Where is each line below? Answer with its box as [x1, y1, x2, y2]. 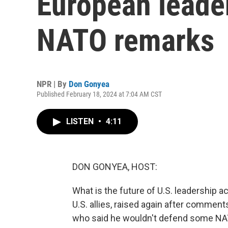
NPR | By [37, 79, 69, 89]
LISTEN [66, 117, 96, 126]
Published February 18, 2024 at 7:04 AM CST [37, 90, 162, 98]
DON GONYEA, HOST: [72, 161, 157, 172]
